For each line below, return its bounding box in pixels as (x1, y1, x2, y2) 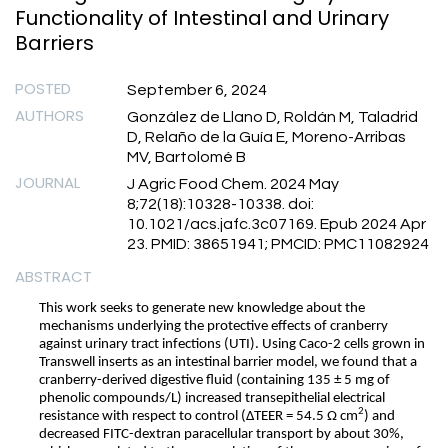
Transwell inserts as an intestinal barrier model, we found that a (39, 354, 417, 370)
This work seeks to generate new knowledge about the (39, 300, 365, 316)
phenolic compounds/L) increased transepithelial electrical (39, 390, 385, 406)
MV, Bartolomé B (127, 148, 246, 165)
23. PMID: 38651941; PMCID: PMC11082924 (127, 235, 429, 252)
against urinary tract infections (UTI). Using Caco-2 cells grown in (39, 336, 425, 352)
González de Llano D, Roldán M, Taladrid (127, 108, 418, 125)
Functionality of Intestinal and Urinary (15, 4, 389, 33)
